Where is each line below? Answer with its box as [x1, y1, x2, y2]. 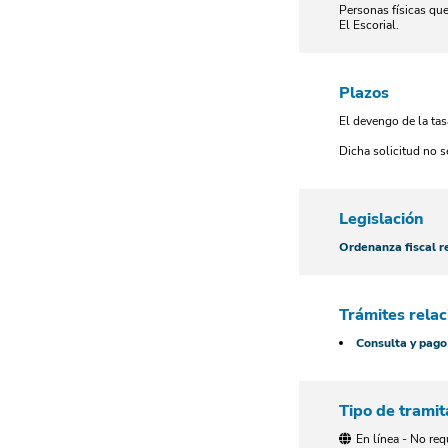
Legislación [339, 208, 424, 230]
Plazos [339, 82, 389, 104]
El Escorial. [339, 17, 399, 33]
